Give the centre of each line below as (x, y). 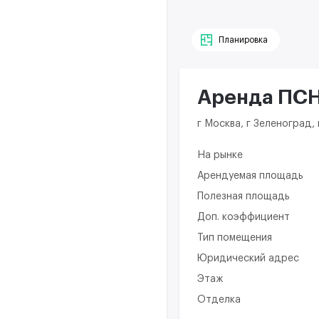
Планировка (243, 40)
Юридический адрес (248, 259)
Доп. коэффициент (244, 218)
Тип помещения (235, 238)
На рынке (220, 156)
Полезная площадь (244, 197)
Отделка (219, 300)
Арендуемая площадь (250, 176)
